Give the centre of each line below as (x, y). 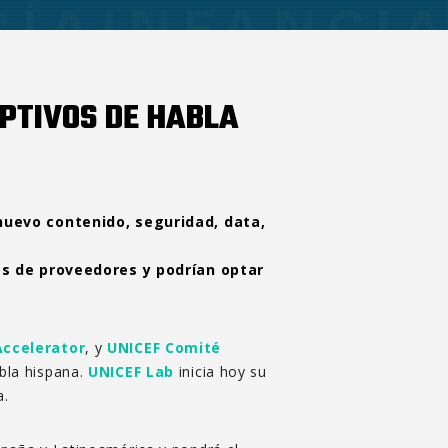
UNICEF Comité (164, 347)
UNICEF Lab (131, 371)
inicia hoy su (220, 371)
